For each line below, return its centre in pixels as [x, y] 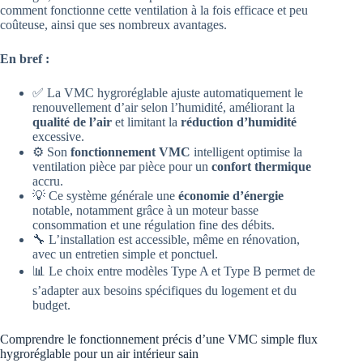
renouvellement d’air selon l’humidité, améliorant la [164, 108]
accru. [48, 181]
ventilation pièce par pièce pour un [122, 167]
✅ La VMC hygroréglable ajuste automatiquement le [168, 93]
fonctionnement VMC [130, 152]
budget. [51, 305]
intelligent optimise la [246, 152]
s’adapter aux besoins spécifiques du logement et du [164, 291]
